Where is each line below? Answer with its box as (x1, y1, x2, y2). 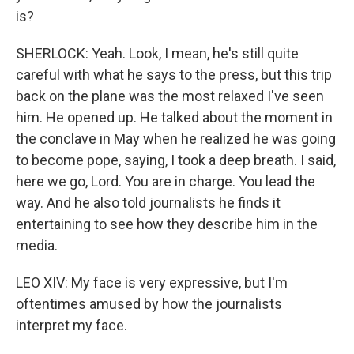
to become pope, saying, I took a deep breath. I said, (16, 152, 336, 168)
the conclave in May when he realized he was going (16, 130, 336, 147)
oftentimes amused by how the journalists (16, 296, 282, 312)
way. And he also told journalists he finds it (16, 194, 281, 211)
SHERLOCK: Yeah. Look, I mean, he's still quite (16, 45, 299, 62)
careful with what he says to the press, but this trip (16, 66, 332, 83)
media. (16, 237, 58, 254)
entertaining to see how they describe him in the (16, 216, 318, 232)
